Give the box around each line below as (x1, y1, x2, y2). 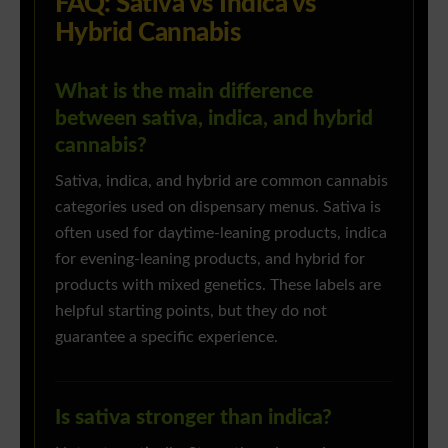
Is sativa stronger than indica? (55, 407, 332, 429)
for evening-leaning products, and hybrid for (55, 252, 365, 268)
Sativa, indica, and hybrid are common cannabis (55, 174, 388, 190)
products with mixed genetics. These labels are (55, 278, 381, 294)
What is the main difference (55, 81, 313, 103)
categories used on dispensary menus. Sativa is (55, 200, 381, 216)
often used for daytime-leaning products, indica (55, 226, 387, 242)
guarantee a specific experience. (55, 330, 278, 346)
